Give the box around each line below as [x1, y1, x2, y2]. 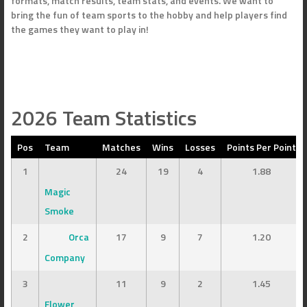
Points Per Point [227, 140, 296, 155]
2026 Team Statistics [11, 101, 197, 134]
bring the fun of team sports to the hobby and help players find [11, 7, 287, 22]
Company [45, 249, 85, 265]
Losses [185, 140, 215, 155]
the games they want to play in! [11, 21, 149, 36]
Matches [102, 140, 140, 155]
